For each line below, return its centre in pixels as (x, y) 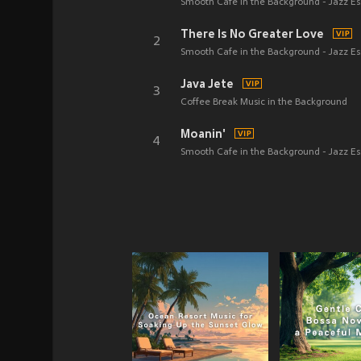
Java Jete (207, 84)
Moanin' (203, 134)
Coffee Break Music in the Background (264, 102)
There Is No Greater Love (252, 34)
